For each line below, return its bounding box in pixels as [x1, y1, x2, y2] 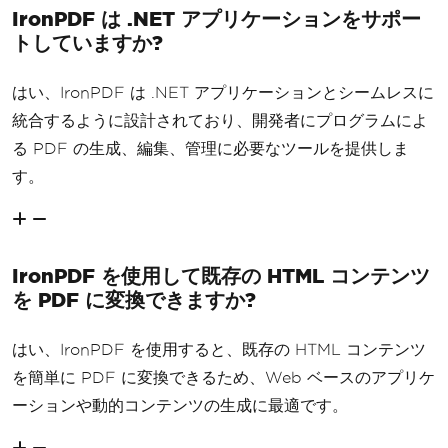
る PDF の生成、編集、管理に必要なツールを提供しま [12, 139, 409, 157]
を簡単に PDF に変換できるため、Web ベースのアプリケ [12, 368, 435, 386]
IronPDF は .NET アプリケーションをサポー [12, 6, 421, 30]
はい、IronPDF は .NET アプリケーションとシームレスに [12, 83, 434, 101]
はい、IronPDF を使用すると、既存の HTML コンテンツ [12, 340, 426, 358]
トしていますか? [12, 30, 163, 54]
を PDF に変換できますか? [12, 287, 256, 311]
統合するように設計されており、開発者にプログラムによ [12, 111, 428, 129]
